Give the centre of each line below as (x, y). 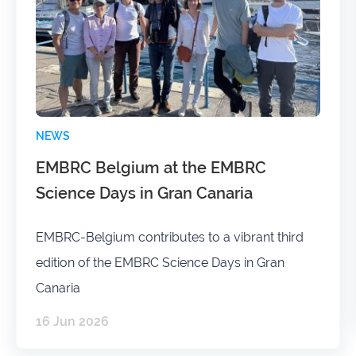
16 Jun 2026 (72, 322)
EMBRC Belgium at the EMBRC (151, 168)
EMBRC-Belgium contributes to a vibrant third (170, 238)
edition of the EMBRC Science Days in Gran (160, 263)
